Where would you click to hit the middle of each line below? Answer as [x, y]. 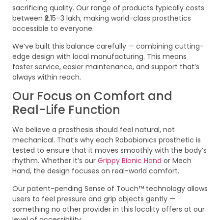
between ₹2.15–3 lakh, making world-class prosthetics [102, 18]
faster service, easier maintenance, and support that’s [106, 67]
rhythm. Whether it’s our [55, 161]
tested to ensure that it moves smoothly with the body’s [110, 151]
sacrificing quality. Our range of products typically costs [108, 8]
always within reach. [47, 77]
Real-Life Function [66, 110]
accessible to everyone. [53, 29]
